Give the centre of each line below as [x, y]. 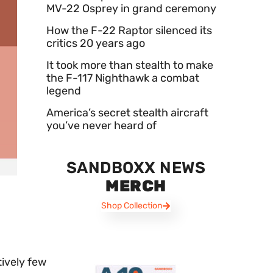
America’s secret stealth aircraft [127, 113]
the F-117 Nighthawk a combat [123, 78]
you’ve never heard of [101, 126]
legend [64, 91]
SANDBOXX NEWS [136, 168]
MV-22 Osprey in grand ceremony [131, 9]
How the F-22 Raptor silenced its [129, 31]
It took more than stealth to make [130, 66]
